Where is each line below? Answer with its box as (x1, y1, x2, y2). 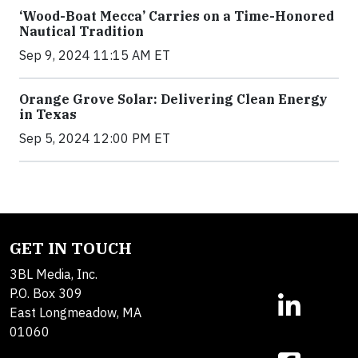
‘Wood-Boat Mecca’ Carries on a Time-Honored (19, 8, 334, 25)
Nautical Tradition (19, 23, 144, 40)
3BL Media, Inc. (10, 266, 97, 283)
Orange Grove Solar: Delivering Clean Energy (19, 91, 328, 108)
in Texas (19, 106, 77, 123)
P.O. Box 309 (10, 285, 82, 302)
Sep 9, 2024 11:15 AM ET (19, 47, 170, 64)
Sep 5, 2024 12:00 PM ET (19, 130, 170, 147)
